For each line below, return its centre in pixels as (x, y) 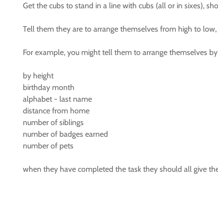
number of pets (48, 146)
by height (38, 76)
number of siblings (53, 122)
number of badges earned (65, 134)
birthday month (49, 87)
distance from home (56, 111)
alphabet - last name (57, 99)
